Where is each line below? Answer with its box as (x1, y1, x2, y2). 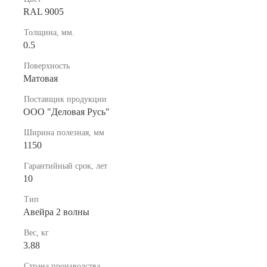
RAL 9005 (23, 6, 64, 17)
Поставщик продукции (24, 94, 107, 104)
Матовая (23, 73, 58, 83)
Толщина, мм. (24, 27, 74, 37)
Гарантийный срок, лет (24, 161, 107, 170)
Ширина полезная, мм (24, 128, 104, 137)
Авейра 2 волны (23, 206, 89, 217)
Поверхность (24, 61, 70, 70)
